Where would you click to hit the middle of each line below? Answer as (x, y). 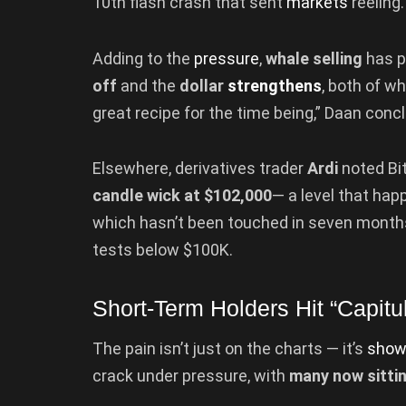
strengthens (275, 85)
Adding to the (143, 58)
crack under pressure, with (191, 376)
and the (148, 85)
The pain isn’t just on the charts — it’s (230, 349)
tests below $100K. (163, 250)
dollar (203, 85)
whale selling (314, 58)
